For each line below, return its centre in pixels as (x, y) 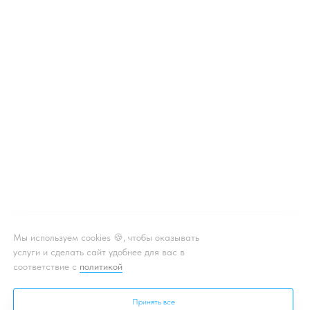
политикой (101, 267)
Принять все (153, 302)
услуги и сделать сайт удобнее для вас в (99, 252)
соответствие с (46, 267)
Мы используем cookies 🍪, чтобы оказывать (106, 238)
